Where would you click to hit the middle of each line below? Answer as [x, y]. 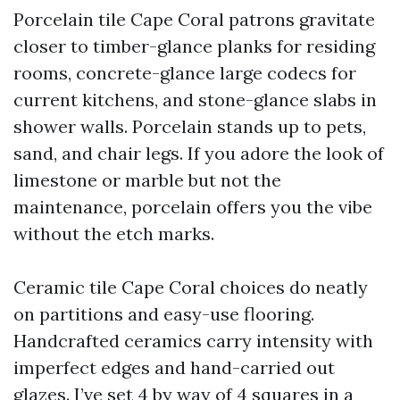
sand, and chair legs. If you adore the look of [199, 153]
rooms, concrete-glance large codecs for [185, 73]
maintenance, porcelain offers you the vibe [193, 207]
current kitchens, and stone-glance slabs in [195, 100]
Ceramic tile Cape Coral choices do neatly [191, 287]
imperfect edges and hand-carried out [174, 367]
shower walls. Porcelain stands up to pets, [190, 126]
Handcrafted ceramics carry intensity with [193, 341]
